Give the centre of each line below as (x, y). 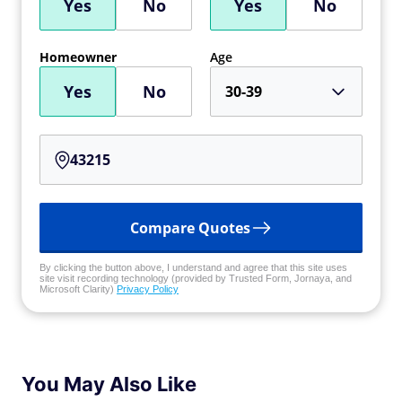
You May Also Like (109, 384)
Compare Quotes (190, 228)
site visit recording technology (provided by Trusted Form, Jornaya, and (196, 278)
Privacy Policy (148, 289)
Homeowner (78, 57)
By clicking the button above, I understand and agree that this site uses (193, 267)
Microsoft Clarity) (78, 289)
